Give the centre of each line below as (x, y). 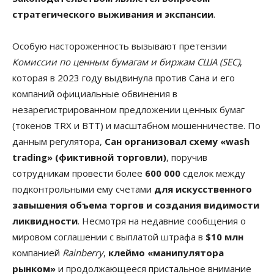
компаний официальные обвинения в (95, 93)
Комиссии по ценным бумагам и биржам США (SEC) (126, 61)
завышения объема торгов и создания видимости (136, 205)
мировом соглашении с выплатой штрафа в (109, 236)
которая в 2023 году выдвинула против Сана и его (124, 77)
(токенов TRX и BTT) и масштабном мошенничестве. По (136, 125)
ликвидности (45, 220)
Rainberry (83, 252)
